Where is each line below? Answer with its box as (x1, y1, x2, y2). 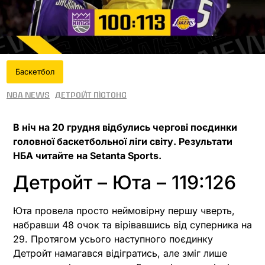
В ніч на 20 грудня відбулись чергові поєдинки (13, 121, 237, 134)
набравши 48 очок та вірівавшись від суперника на (13, 218, 252, 231)
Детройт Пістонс (54, 90, 127, 100)
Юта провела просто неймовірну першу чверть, (13, 204, 235, 216)
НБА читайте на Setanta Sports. (13, 150, 161, 162)
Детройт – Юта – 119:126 (13, 170, 236, 194)
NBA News (7, 90, 50, 100)
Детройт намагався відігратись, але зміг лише (13, 247, 227, 259)
